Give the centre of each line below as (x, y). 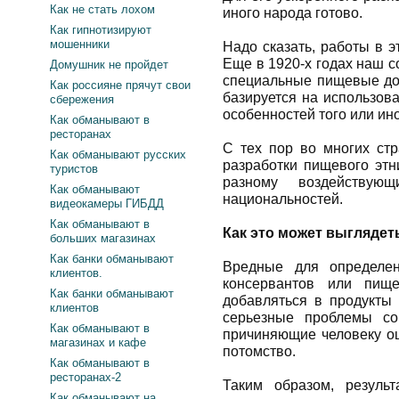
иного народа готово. (293, 13)
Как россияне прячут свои (120, 85)
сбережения (82, 99)
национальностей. (283, 199)
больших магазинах (103, 238)
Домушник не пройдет (109, 65)
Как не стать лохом (102, 9)
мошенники (80, 44)
